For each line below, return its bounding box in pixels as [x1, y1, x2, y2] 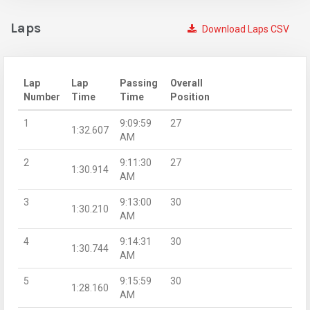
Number [24, 91, 60, 102]
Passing [120, 77, 158, 89]
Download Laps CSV [200, 23, 289, 35]
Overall [170, 77, 203, 89]
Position [170, 91, 210, 102]
